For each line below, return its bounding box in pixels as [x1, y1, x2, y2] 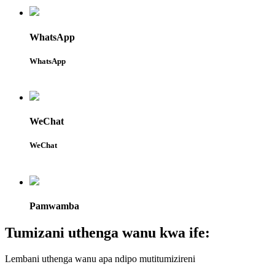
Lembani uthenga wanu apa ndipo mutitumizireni [5, 253, 195, 264]
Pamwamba [29, 200, 79, 211]
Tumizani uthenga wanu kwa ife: [5, 225, 210, 241]
